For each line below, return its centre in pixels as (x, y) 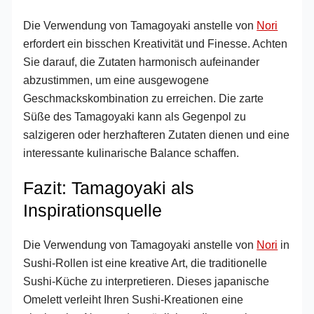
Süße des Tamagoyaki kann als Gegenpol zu (135, 116)
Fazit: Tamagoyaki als (109, 187)
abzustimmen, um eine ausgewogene (116, 80)
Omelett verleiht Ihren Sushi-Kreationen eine (134, 300)
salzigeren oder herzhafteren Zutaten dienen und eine (157, 134)
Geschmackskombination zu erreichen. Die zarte (144, 98)
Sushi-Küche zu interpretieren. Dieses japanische (146, 281)
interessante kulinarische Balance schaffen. (131, 152)
